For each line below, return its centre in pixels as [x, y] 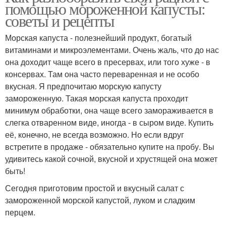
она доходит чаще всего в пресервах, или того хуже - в [108, 62]
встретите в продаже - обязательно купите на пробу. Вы [110, 147]
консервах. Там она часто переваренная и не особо [102, 74]
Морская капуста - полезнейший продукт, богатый [98, 38]
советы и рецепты [60, 21]
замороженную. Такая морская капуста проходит [97, 98]
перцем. [20, 212]
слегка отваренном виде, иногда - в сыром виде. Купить [109, 123]
